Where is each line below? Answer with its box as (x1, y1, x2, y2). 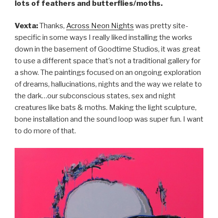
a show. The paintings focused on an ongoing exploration (15, 68, 201, 77)
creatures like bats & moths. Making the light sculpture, (15, 103, 197, 112)
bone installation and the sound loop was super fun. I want (15, 115, 203, 124)
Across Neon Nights (66, 21, 134, 31)
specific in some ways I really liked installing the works (15, 33, 192, 42)
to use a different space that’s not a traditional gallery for (15, 56, 200, 66)
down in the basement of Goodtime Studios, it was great (15, 45, 200, 54)
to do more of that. (15, 127, 76, 136)
